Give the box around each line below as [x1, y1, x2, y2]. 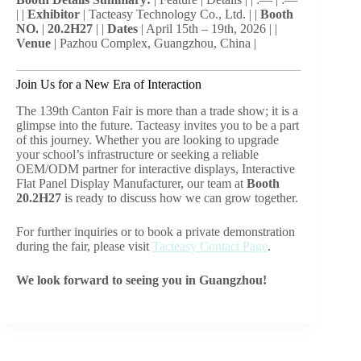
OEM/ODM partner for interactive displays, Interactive [16, 162, 295, 176]
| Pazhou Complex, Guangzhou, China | [51, 36, 256, 51]
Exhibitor [27, 7, 80, 22]
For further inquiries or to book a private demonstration [16, 225, 295, 239]
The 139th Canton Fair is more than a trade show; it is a [16, 104, 298, 118]
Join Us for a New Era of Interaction [16, 77, 201, 92]
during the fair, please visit [16, 239, 152, 254]
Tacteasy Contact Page [152, 239, 268, 254]
